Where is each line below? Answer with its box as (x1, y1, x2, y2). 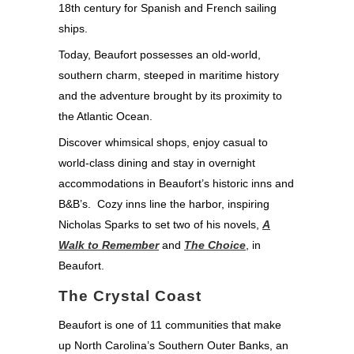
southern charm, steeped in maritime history (58, 68, 279, 81)
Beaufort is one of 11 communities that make (58, 318, 281, 331)
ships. (58, 21, 88, 35)
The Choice (184, 238, 246, 251)
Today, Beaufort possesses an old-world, (58, 47, 261, 61)
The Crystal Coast (58, 287, 206, 304)
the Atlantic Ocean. (58, 109, 153, 122)
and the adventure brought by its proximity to (58, 88, 282, 102)
